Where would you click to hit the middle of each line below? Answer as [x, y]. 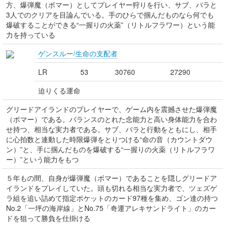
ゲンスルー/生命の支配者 [78, 53]
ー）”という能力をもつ [42, 159]
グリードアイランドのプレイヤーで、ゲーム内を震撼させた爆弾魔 [111, 109]
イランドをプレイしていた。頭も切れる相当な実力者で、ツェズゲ [111, 188]
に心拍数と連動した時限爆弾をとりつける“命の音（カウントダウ [109, 139]
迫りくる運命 [59, 90]
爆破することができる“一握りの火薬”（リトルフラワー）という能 [110, 25]
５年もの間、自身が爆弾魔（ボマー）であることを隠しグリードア [111, 178]
